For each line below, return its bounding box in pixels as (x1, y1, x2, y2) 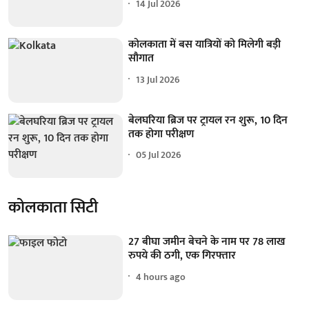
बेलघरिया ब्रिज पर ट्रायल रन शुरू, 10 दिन (128, 110, 288, 130)
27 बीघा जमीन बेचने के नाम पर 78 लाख (128, 232, 286, 252)
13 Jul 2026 (136, 71, 181, 88)
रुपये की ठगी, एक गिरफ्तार (128, 246, 237, 266)
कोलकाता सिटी (8, 194, 98, 222)
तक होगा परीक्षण (128, 124, 195, 143)
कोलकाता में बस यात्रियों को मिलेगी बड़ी (128, 35, 281, 54)
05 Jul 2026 (136, 147, 182, 163)
